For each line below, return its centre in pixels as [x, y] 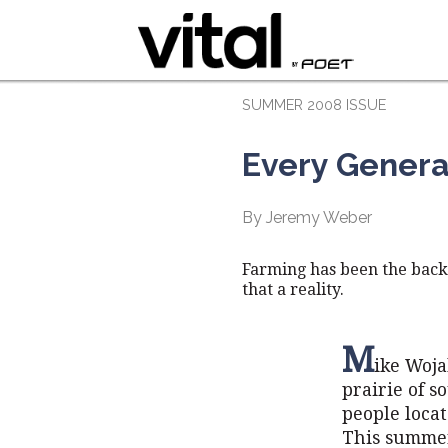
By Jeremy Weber [307, 217]
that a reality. [293, 289]
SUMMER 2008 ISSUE [314, 104]
